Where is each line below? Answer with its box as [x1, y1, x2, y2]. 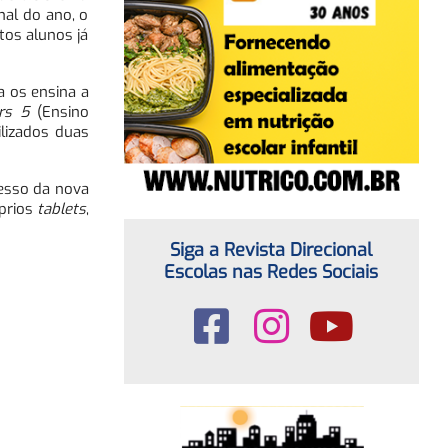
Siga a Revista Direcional [170, 237, 372, 262]
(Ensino [28, 101, 89, 122]
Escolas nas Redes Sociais [164, 259, 378, 284]
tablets [36, 198, 86, 219]
